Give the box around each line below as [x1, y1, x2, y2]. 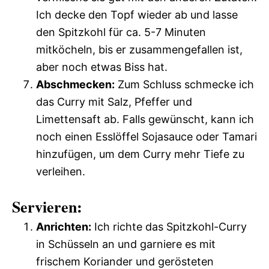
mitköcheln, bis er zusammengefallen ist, [36, 43, 243, 56]
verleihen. [36, 165, 85, 178]
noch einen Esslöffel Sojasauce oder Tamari [36, 130, 257, 143]
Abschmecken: [36, 77, 115, 91]
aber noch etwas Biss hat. [36, 60, 168, 73]
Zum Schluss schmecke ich [115, 77, 254, 91]
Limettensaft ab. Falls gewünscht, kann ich [36, 112, 254, 125]
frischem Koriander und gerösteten [36, 255, 214, 268]
